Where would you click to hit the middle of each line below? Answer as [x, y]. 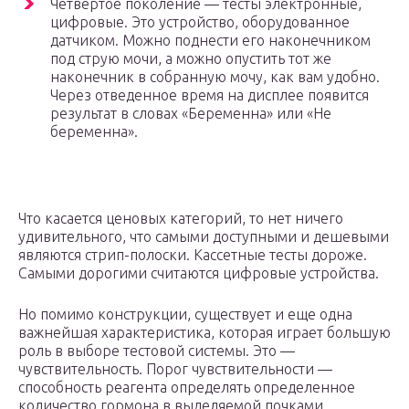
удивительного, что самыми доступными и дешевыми [204, 237]
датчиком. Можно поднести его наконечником [210, 41]
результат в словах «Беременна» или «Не [191, 114]
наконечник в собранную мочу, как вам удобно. [215, 77]
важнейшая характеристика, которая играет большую [204, 333]
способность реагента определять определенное [187, 388]
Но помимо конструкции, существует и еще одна [185, 315]
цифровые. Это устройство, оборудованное [200, 22]
